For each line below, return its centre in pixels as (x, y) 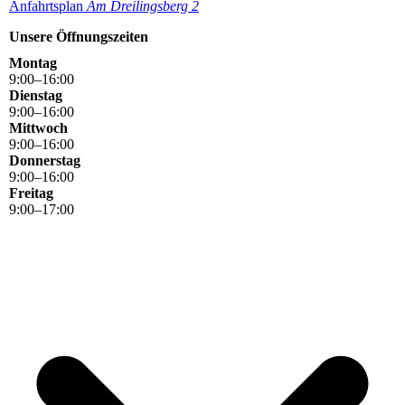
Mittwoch (38, 128)
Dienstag (36, 96)
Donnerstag (45, 161)
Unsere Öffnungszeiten (79, 36)
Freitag (31, 193)
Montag (33, 63)
